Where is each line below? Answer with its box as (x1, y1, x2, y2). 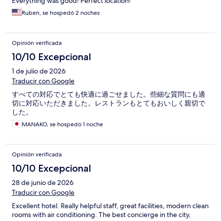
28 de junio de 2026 (12, 178, 74, 187)
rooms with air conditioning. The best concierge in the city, (12, 210, 191, 220)
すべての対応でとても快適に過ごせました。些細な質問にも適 (12, 90, 205, 99)
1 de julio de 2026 (12, 67, 66, 76)
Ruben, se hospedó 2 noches (22, 9, 100, 17)
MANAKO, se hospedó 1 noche (22, 120, 103, 129)
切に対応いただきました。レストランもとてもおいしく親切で (12, 99, 205, 108)
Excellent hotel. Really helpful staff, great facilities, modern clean (12, 201, 209, 211)
